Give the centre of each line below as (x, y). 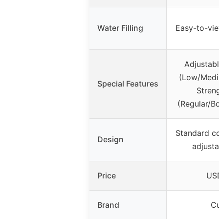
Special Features (128, 84)
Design (110, 140)
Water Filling (120, 28)
